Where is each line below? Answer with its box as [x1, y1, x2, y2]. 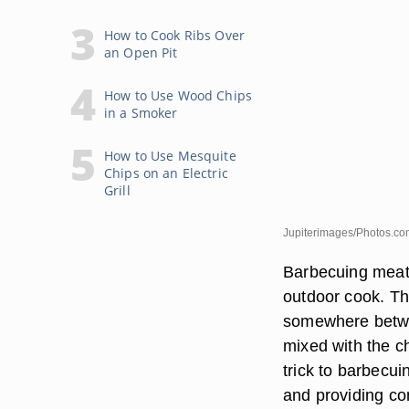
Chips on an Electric [104, 164, 228, 182]
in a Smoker [104, 104, 178, 121]
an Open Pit [104, 44, 178, 61]
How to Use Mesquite [104, 147, 236, 164]
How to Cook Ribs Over [104, 26, 245, 44]
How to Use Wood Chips [104, 87, 252, 104]
